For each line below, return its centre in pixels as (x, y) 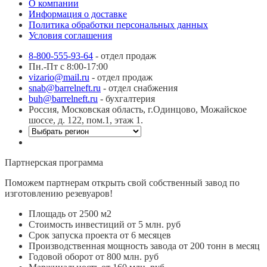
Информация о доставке (78, 14)
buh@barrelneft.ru (63, 99)
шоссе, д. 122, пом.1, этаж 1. (86, 120)
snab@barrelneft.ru (65, 88)
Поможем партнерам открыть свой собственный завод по (122, 183)
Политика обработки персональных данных (118, 25)
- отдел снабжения (139, 88)
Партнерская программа (54, 163)
